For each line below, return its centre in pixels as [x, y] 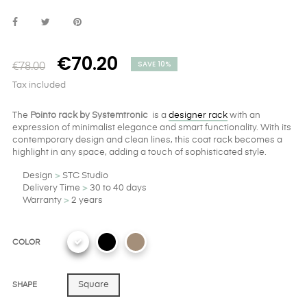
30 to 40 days [117, 188]
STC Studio [84, 176]
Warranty [43, 201]
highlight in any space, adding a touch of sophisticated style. [139, 153]
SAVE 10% [154, 64]
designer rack [198, 116]
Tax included [39, 86]
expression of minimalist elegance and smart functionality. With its [152, 128]
